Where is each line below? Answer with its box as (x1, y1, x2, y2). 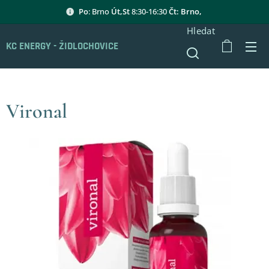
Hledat (187, 25, 215, 37)
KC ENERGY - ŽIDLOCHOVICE (6, 39, 118, 53)
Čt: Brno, (169, 5, 204, 17)
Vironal (6, 99, 67, 124)
